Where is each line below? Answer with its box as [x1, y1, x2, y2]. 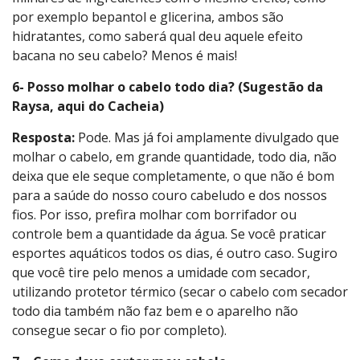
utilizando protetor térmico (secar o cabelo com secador [12, 283, 348, 301]
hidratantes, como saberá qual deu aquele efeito [12, 27, 303, 46]
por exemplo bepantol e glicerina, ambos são [12, 8, 284, 27]
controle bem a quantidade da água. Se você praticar [12, 225, 326, 243]
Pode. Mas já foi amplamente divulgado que [75, 129, 339, 147]
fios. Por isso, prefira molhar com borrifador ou [12, 206, 297, 224]
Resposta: [12, 129, 75, 147]
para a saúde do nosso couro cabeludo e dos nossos [12, 186, 327, 205]
